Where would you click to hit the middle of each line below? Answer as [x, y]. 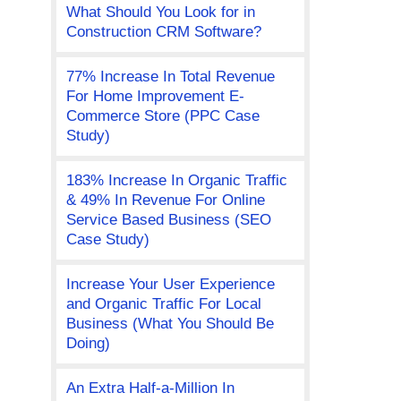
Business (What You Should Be [170, 324]
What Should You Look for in [160, 13]
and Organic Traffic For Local [163, 304]
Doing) [88, 344]
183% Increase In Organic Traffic [176, 181]
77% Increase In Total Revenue [170, 77]
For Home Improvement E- [155, 97]
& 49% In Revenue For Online [165, 200]
